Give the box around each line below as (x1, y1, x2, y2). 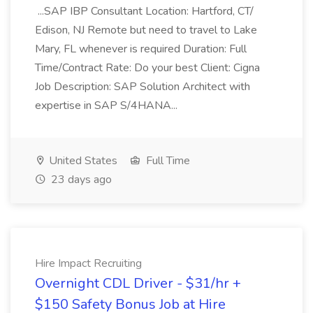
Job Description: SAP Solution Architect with (35, 79, 250, 94)
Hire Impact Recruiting (35, 256, 142, 271)
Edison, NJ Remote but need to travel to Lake (35, 22, 257, 38)
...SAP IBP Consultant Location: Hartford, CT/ (35, 3, 254, 19)
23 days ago (48, 172, 112, 187)
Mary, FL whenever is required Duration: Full (35, 41, 247, 57)
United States (46, 153, 117, 168)
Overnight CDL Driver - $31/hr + (35, 274, 241, 293)
